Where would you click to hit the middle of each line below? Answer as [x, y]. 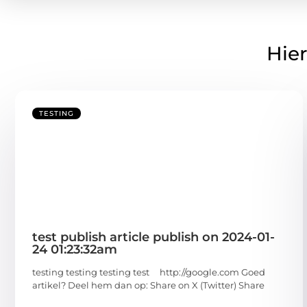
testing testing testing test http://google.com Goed [149, 272]
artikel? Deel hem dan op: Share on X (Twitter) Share [148, 285]
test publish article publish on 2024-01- [153, 237]
